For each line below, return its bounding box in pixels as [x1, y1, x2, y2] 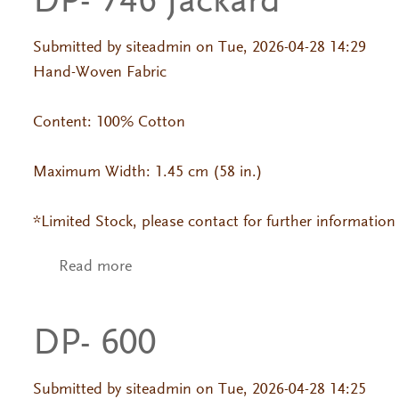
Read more [58, 259, 132, 276]
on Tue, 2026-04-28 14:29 [191, 39, 366, 56]
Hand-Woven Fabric [32, 64, 171, 81]
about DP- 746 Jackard [131, 259, 282, 276]
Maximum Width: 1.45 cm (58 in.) [32, 164, 263, 181]
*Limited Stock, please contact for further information [32, 214, 395, 231]
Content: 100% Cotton [32, 114, 190, 131]
